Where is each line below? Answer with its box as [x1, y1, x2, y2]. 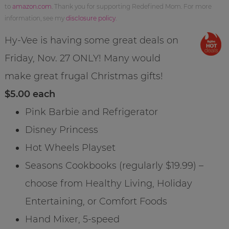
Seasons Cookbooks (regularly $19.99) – [25, 159, 203, 171]
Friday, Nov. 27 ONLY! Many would [4, 52, 161, 64]
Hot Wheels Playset [25, 142, 116, 153]
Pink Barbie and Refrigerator [25, 106, 158, 118]
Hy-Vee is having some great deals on [4, 34, 178, 46]
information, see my [4, 14, 66, 22]
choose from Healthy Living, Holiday [25, 177, 192, 189]
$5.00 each [4, 88, 55, 100]
